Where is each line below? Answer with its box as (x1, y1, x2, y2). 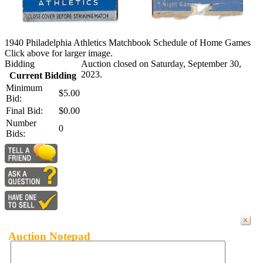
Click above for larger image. (5, 48, 113, 58)
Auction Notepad (8, 230, 90, 242)
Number (6, 117, 36, 128)
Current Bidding (9, 70, 76, 80)
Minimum (6, 82, 42, 93)
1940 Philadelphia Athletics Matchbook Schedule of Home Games (5, 37, 251, 48)
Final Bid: (6, 105, 43, 116)
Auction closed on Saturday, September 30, (81, 58, 241, 69)
